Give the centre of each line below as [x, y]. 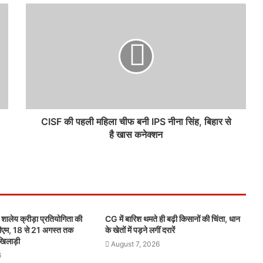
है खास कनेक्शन [136, 134]
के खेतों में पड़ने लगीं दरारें [140, 230]
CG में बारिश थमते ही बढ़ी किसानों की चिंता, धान [172, 219]
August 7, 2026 [135, 244]
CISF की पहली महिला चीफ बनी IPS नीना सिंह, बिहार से [136, 122]
